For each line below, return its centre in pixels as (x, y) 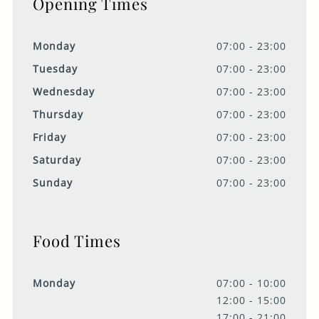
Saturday (57, 160)
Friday (49, 137)
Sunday (52, 183)
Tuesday (55, 69)
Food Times (77, 241)
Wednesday (63, 92)
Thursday (58, 115)
